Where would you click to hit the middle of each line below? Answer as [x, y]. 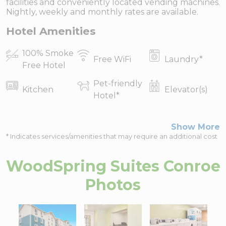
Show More [195, 127]
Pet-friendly [118, 84]
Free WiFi [112, 60]
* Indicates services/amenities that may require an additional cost [112, 136]
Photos [113, 185]
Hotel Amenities [51, 31]
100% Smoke [48, 53]
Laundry [182, 60]
